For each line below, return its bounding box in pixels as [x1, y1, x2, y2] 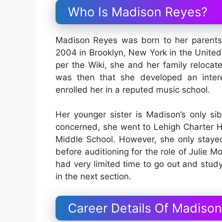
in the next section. [55, 171, 131, 182]
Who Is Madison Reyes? [68, 4, 208, 19]
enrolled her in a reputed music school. [55, 84, 213, 95]
